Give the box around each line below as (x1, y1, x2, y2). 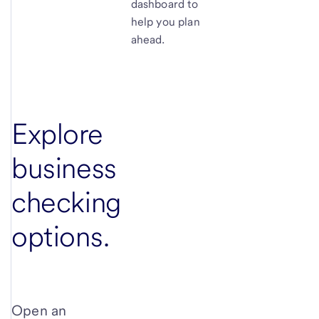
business (11, 150, 117, 185)
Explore (11, 116, 103, 151)
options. (11, 219, 110, 253)
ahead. (130, 32, 165, 46)
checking (11, 184, 121, 219)
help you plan (130, 14, 200, 28)
